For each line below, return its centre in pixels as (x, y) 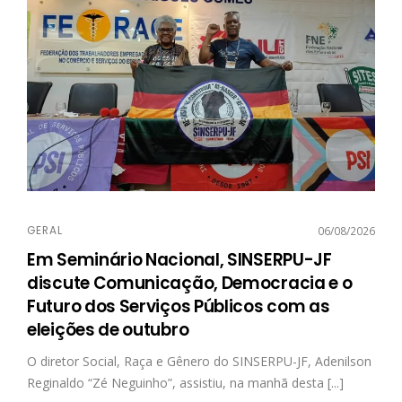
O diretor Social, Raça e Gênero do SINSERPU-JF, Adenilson (199, 361)
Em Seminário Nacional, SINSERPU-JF (179, 259)
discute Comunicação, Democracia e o (190, 283)
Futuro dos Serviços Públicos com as (179, 306)
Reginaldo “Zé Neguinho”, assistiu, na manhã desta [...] (185, 382)
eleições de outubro (108, 329)
